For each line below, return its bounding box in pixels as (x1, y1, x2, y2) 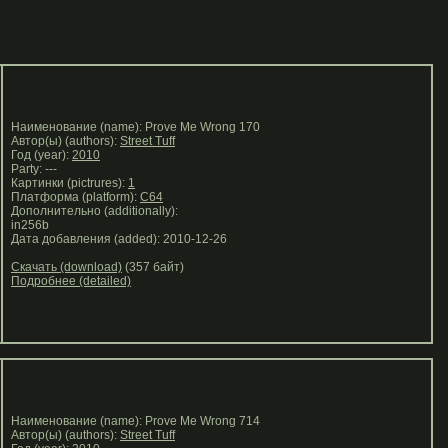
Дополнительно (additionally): (5, 204, 184, 218)
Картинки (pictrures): (5, 176, 128, 190)
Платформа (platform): (5, 190, 140, 204)
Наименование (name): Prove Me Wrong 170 (5, 120, 260, 134)
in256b (5, 218, 52, 232)
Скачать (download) (11, 260, 122, 274)
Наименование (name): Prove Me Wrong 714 (5, 414, 260, 428)
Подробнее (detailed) (11, 274, 131, 288)
